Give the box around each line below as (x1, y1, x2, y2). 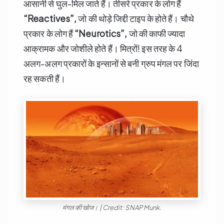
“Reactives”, (23, 12, 77, 24)
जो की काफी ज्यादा (127, 27, 185, 39)
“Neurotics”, (74, 27, 127, 39)
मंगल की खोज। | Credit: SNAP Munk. (62, 203, 162, 212)
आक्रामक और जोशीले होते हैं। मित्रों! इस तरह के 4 (23, 42, 183, 54)
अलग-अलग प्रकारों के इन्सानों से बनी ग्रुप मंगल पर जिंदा (23, 57, 199, 69)
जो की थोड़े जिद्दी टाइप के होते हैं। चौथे (76, 12, 194, 24)
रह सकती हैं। (23, 72, 65, 84)
